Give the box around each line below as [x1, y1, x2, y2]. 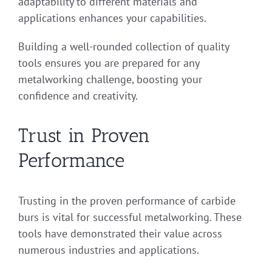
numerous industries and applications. [18, 242, 199, 257]
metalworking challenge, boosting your [18, 72, 202, 86]
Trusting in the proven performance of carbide [18, 193, 236, 208]
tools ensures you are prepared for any [18, 55, 199, 70]
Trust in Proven [18, 123, 150, 147]
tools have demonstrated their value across [18, 226, 222, 240]
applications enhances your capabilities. [18, 10, 206, 25]
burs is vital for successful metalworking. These [18, 209, 242, 224]
